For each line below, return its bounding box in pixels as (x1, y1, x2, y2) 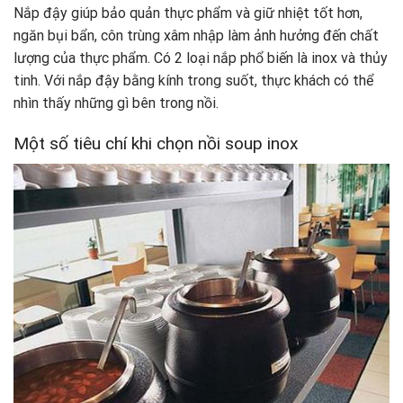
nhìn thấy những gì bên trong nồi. (13, 94, 219, 112)
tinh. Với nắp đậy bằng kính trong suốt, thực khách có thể (13, 72, 373, 90)
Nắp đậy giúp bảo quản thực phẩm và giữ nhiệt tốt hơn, (13, 4, 363, 22)
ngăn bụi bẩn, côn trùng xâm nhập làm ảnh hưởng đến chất (13, 27, 379, 45)
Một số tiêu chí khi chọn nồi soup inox (13, 133, 299, 155)
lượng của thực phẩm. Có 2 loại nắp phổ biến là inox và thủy (13, 49, 388, 67)
